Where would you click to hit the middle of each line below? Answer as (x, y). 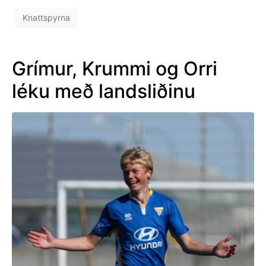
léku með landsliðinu (104, 91)
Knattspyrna (46, 17)
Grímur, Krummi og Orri (115, 69)
